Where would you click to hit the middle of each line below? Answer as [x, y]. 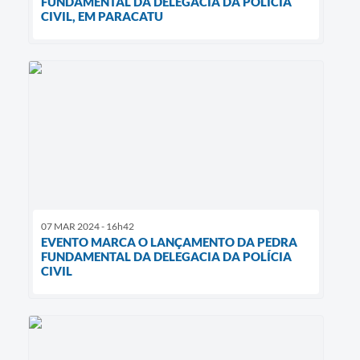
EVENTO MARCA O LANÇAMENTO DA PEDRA [169, 241]
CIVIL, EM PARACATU [102, 16]
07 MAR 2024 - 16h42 [88, 226]
